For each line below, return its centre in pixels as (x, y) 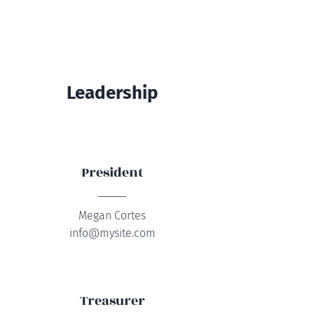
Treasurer (112, 301)
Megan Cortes (112, 216)
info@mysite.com (112, 233)
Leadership (112, 93)
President (112, 172)
